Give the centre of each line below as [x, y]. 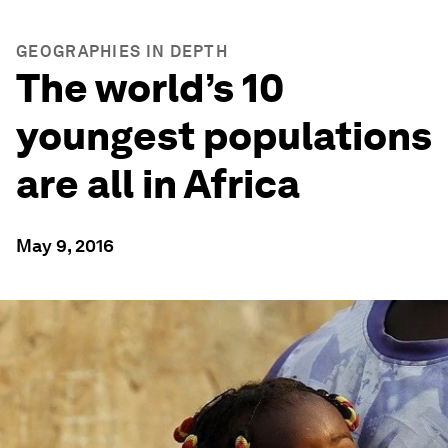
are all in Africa [158, 184]
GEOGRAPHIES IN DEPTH [122, 51]
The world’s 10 [150, 88]
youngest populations [224, 136]
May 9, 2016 [65, 245]
